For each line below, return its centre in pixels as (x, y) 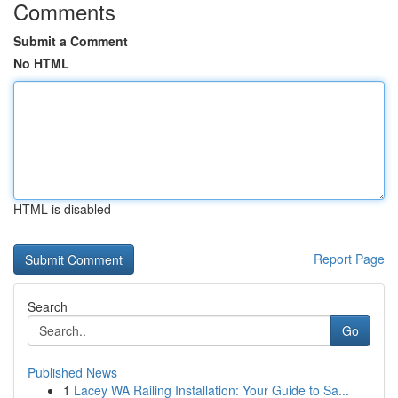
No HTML (41, 63)
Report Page (349, 259)
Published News (72, 372)
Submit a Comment (71, 41)
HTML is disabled (62, 209)
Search (48, 306)
